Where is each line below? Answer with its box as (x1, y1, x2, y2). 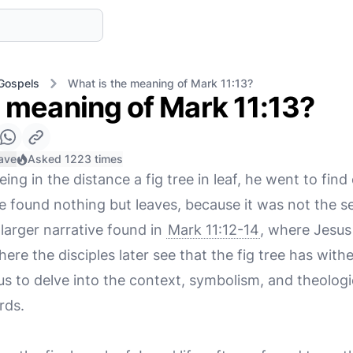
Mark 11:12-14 (168, 221, 258, 238)
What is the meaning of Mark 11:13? (68, 76, 253, 90)
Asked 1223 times (28, 152, 123, 165)
